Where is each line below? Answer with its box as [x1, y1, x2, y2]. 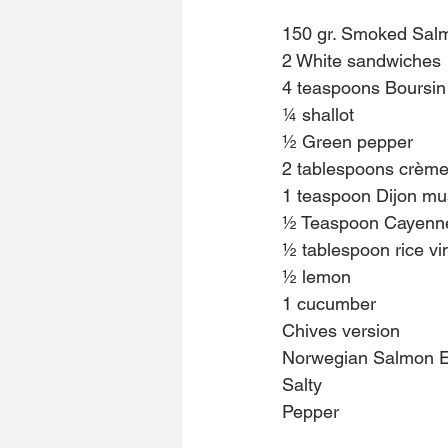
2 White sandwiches [282, 50, 441, 72]
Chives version [282, 320, 400, 342]
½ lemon [282, 266, 351, 288]
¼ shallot [282, 104, 354, 126]
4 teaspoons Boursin [282, 77, 446, 99]
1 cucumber [282, 293, 376, 315]
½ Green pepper [282, 131, 413, 153]
